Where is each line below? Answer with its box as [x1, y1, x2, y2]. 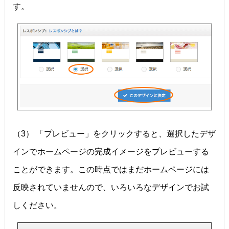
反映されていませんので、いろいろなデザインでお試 [12, 183, 209, 192]
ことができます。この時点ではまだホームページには [12, 165, 209, 174]
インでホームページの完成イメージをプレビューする [12, 147, 209, 156]
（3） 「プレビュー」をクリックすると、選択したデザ [12, 129, 216, 139]
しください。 [12, 201, 62, 210]
